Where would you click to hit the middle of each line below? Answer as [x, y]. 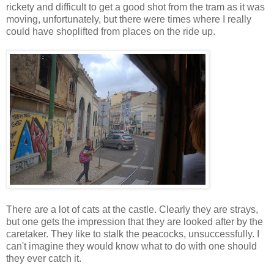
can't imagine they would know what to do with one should [131, 246]
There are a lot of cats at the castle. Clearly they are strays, [132, 209]
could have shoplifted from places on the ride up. [111, 31]
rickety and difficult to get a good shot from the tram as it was [135, 7]
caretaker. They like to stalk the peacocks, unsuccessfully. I [133, 234]
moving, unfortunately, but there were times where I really [129, 19]
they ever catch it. [44, 258]
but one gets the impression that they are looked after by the [135, 221]
